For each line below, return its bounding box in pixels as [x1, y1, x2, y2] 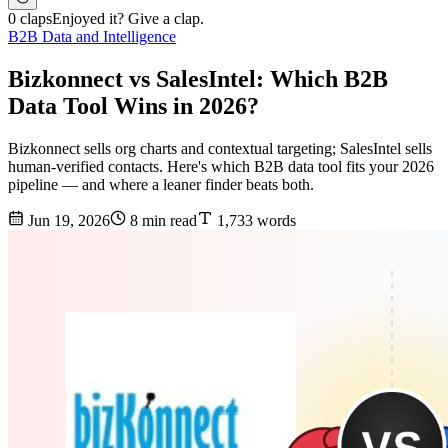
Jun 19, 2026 [24, 212, 110, 230]
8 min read [126, 212, 197, 230]
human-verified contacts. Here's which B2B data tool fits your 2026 [8, 158, 434, 176]
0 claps [8, 10, 52, 28]
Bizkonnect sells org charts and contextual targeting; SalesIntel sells [8, 140, 432, 158]
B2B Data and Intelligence [8, 28, 176, 46]
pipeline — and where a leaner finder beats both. [8, 176, 314, 194]
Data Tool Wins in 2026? [8, 93, 259, 120]
